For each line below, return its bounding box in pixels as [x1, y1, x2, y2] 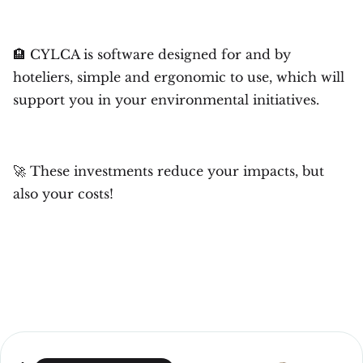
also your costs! [13, 185, 113, 202]
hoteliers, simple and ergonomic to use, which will [13, 68, 344, 85]
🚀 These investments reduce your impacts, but [13, 162, 324, 179]
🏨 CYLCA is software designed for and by [13, 45, 291, 62]
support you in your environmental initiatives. [13, 91, 319, 108]
